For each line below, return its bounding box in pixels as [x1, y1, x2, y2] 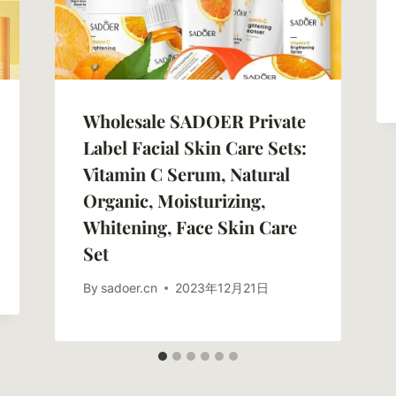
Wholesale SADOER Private [82, 109, 306, 133]
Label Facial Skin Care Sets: [82, 135, 307, 160]
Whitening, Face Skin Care [82, 215, 297, 240]
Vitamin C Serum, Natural [82, 162, 290, 187]
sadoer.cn [100, 280, 157, 295]
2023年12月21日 [174, 280, 269, 295]
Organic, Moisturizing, [82, 188, 265, 213]
